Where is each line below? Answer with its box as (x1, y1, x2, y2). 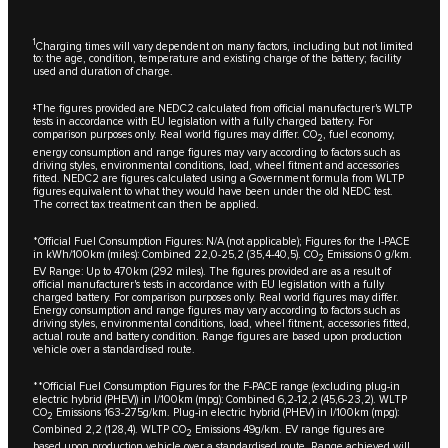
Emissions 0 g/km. (324, 247, 412, 261)
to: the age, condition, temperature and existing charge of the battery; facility (33, 52, 401, 66)
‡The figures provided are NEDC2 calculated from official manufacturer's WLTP (33, 102, 412, 116)
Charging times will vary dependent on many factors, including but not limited (36, 39, 413, 53)
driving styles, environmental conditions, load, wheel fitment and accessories (33, 158, 399, 172)
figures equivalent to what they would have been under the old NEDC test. (33, 184, 393, 198)
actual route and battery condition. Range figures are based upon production (33, 329, 402, 343)
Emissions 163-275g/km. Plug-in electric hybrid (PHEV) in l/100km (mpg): (53, 405, 399, 419)
